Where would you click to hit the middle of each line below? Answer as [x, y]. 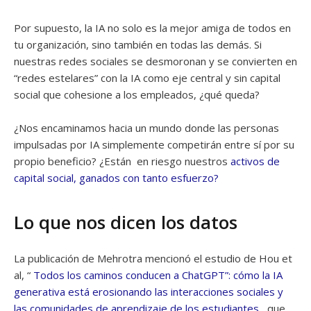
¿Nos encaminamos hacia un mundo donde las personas [146, 127]
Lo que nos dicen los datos [126, 222]
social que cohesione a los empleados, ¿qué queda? [140, 94]
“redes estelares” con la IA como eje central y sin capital [147, 77]
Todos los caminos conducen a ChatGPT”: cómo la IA [158, 275]
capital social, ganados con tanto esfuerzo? [116, 177]
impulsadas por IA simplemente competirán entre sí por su [154, 144]
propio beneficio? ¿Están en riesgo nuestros [122, 161]
